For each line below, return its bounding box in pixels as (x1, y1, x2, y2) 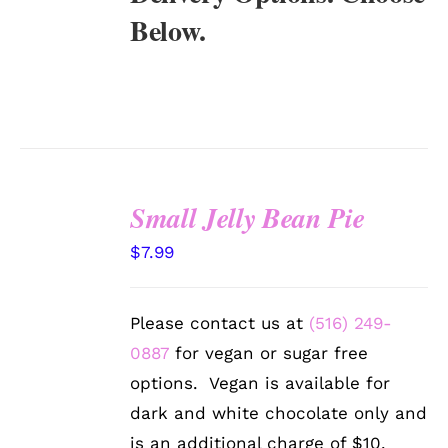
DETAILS (34, 288, 95, 304)
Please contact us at (130, 313, 310, 334)
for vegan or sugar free (169, 343, 369, 364)
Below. (130, 10, 207, 52)
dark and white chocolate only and (130, 403, 428, 424)
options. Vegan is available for (130, 373, 391, 394)
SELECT (39, 227, 95, 243)
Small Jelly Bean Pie (130, 198, 365, 238)
